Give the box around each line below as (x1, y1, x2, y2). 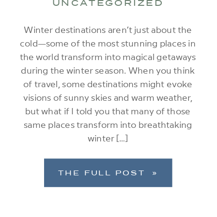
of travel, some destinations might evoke (23, 77, 192, 90)
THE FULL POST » (58, 168, 158, 178)
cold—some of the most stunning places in (20, 37, 196, 49)
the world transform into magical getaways (19, 50, 196, 62)
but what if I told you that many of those (25, 105, 191, 117)
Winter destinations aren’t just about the (23, 23, 192, 35)
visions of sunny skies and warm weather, (23, 91, 192, 103)
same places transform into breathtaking (23, 118, 192, 130)
